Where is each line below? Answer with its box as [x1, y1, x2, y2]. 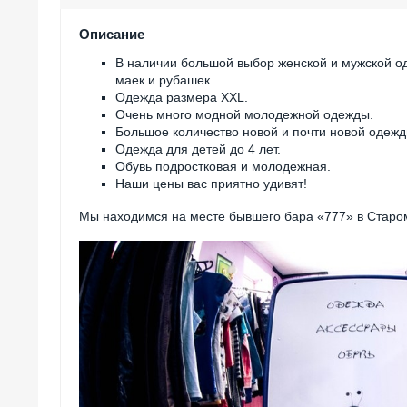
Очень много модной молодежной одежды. [115, 107, 373, 123]
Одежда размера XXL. [115, 90, 248, 105]
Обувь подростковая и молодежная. [115, 159, 331, 174]
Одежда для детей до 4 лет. [115, 142, 281, 157]
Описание [79, 27, 144, 43]
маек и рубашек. [115, 73, 213, 88]
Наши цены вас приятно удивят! [115, 176, 307, 192]
